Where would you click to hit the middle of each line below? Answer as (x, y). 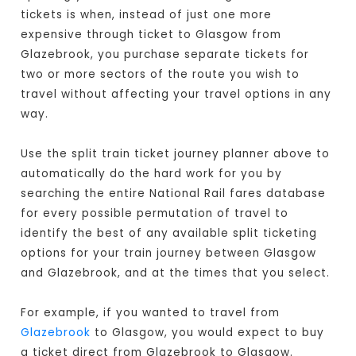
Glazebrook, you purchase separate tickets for (165, 55)
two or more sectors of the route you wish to (161, 75)
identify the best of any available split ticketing (169, 234)
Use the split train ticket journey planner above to (176, 154)
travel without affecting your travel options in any (176, 95)
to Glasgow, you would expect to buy (208, 333)
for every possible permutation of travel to (155, 214)
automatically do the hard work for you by (152, 174)
